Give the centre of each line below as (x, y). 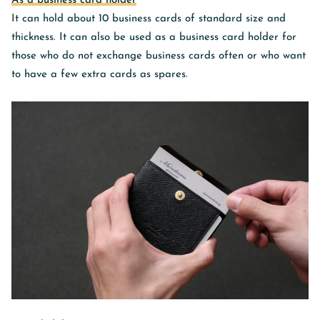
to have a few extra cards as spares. (100, 74)
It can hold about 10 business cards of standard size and (149, 19)
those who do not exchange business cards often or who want (159, 56)
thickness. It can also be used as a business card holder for (154, 37)
